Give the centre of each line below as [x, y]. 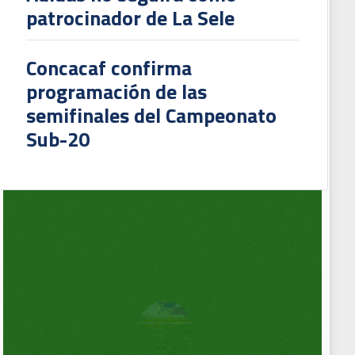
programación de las [116, 92]
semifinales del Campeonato [151, 116]
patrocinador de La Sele [130, 18]
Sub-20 [57, 139]
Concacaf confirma [109, 68]
